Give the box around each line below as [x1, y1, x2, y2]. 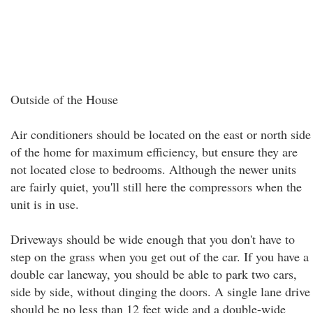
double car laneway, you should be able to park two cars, [10, 265, 297, 282]
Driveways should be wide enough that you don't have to [10, 231, 295, 247]
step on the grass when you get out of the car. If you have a [10, 248, 309, 265]
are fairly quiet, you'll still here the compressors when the [10, 178, 302, 195]
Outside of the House [10, 91, 118, 108]
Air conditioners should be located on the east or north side [10, 126, 311, 143]
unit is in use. [10, 196, 79, 212]
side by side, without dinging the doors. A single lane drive [10, 283, 310, 300]
